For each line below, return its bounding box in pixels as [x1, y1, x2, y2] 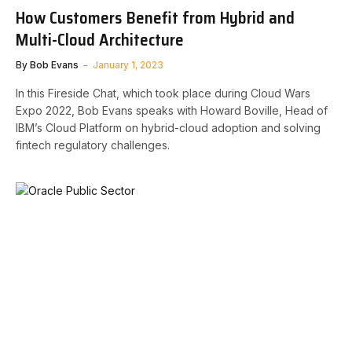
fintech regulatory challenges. [16, 137, 170, 152]
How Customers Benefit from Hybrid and [16, 4, 295, 31]
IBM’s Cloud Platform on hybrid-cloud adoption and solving [16, 120, 321, 134]
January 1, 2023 [93, 58, 163, 71]
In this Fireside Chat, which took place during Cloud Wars [16, 86, 310, 100]
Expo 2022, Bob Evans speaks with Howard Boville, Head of [16, 103, 328, 117]
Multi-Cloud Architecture [16, 26, 184, 53]
